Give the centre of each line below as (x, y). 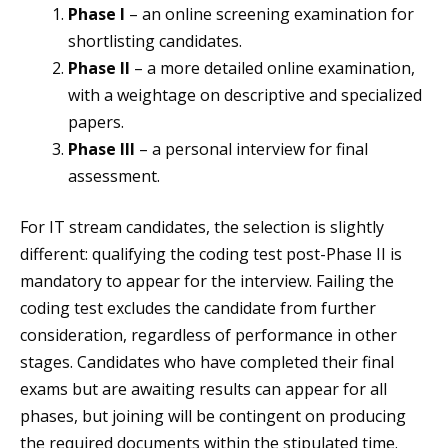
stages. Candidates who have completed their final (207, 362)
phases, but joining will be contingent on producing (213, 416)
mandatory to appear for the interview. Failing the (207, 281)
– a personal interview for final (251, 149)
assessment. (114, 176)
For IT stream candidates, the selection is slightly (202, 227)
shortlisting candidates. (155, 41)
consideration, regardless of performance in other (208, 335)
